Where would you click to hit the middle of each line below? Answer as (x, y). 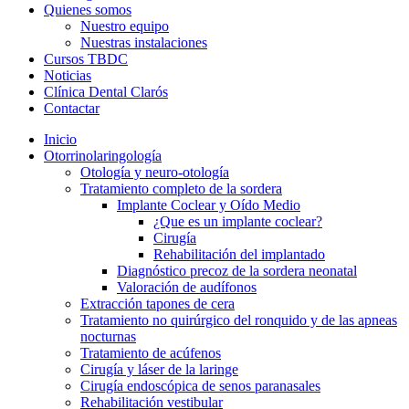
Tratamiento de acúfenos (151, 353)
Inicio (60, 139)
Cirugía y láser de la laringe (159, 369)
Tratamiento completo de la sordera (181, 189)
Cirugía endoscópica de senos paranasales (200, 386)
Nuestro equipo (125, 26)
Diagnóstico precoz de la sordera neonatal (237, 271)
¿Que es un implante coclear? (238, 221)
